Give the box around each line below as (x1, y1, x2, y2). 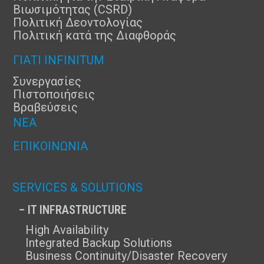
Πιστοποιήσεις (13, 87, 95, 101)
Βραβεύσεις (13, 100, 78, 114)
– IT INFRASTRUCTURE (19, 203, 127, 217)
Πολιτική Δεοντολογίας (13, 15, 143, 29)
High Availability (25, 223, 108, 237)
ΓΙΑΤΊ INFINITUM (13, 53, 104, 67)
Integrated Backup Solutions (25, 236, 172, 250)
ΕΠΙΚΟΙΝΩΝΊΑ (13, 139, 88, 153)
